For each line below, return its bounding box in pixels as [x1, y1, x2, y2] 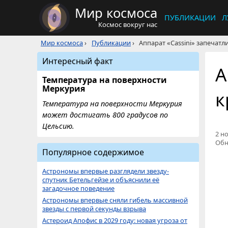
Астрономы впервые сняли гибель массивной [42, 195, 188, 205]
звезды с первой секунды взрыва [42, 204, 146, 213]
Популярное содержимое [42, 147, 144, 158]
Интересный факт [42, 55, 113, 67]
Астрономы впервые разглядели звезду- [42, 166, 169, 176]
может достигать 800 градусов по [42, 110, 168, 120]
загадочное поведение [42, 184, 115, 193]
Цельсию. [42, 121, 74, 131]
